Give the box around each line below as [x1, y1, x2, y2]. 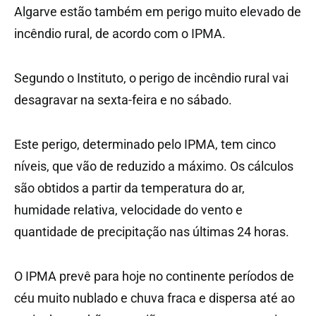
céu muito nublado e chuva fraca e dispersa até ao [14, 291, 295, 306]
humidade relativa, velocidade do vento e [14, 202, 243, 218]
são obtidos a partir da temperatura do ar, [14, 181, 245, 196]
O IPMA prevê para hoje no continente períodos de [14, 269, 294, 284]
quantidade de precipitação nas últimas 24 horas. [14, 224, 289, 240]
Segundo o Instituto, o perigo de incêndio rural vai [14, 71, 288, 86]
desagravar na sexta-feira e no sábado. [14, 92, 232, 108]
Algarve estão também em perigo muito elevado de [14, 4, 301, 20]
